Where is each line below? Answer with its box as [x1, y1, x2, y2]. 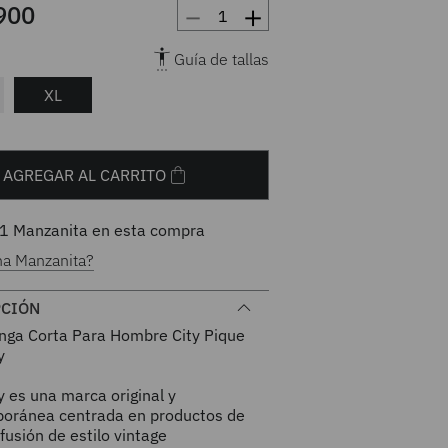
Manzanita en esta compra [8, 219, 205, 240]
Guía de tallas [174, 48, 270, 69]
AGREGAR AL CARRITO [3, 164, 167, 185]
